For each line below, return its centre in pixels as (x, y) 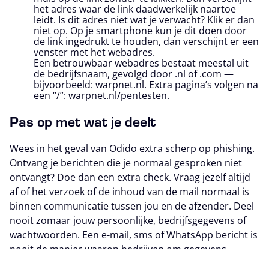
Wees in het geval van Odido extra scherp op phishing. (132, 149)
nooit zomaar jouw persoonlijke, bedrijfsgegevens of (128, 221)
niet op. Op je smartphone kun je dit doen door (140, 31)
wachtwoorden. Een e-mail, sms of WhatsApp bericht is (134, 235)
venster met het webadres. (94, 53)
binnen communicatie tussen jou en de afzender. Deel (132, 206)
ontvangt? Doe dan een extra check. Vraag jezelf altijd (130, 177)
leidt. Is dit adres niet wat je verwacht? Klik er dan (144, 20)
